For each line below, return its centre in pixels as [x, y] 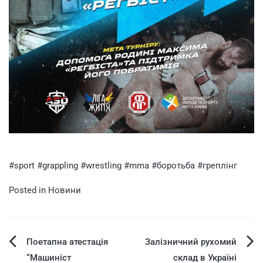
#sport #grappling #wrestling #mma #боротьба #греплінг [123, 165]
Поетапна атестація [67, 242]
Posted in [28, 190]
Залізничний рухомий [191, 242]
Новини [65, 190]
